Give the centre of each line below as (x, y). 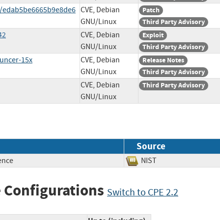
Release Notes (163, 60)
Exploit (153, 35)
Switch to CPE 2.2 (143, 192)
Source (151, 146)
